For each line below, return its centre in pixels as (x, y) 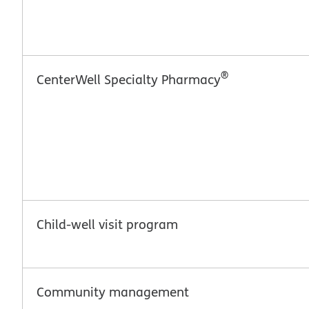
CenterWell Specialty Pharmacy (129, 79)
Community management (113, 291)
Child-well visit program (107, 224)
